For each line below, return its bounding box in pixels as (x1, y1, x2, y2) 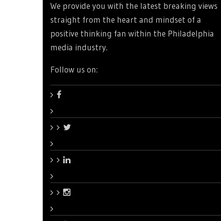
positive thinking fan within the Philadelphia (50, 28, 214, 39)
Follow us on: (50, 64, 98, 75)
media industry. (50, 42, 108, 53)
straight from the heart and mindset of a (50, 14, 201, 25)
